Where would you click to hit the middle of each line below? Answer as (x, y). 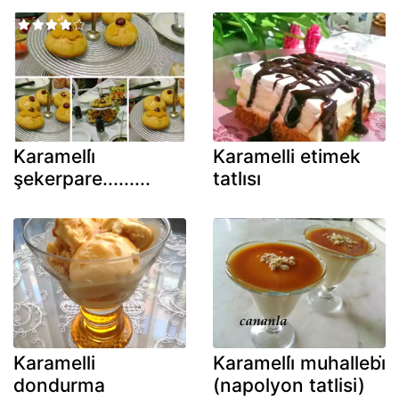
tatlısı (237, 179)
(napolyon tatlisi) (289, 385)
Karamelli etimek (287, 157)
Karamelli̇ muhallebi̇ (299, 362)
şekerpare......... (82, 179)
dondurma (59, 385)
